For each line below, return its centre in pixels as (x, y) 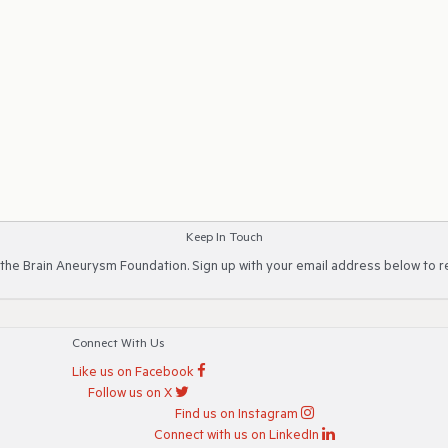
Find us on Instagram (236, 415)
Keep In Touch (224, 238)
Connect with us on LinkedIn (236, 436)
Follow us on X (130, 394)
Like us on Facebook (132, 373)
